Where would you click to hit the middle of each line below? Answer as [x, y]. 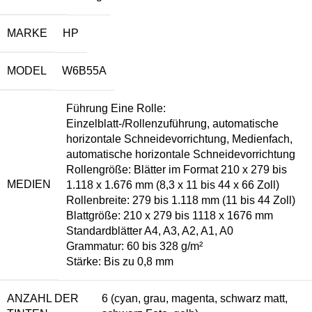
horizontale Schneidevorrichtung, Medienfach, [179, 139]
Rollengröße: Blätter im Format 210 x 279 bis [177, 170]
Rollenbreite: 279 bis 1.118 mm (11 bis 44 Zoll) [181, 201]
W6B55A [84, 71]
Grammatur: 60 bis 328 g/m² [134, 247]
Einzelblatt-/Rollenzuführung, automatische [172, 124]
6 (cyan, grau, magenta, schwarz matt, [195, 299]
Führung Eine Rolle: [116, 109]
